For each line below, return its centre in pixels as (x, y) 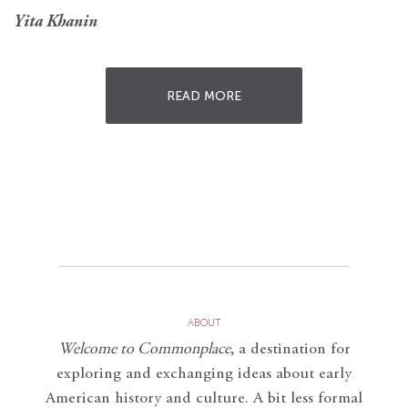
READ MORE (204, 96)
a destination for (294, 350)
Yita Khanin (56, 23)
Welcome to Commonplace (144, 350)
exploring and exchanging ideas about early (204, 375)
